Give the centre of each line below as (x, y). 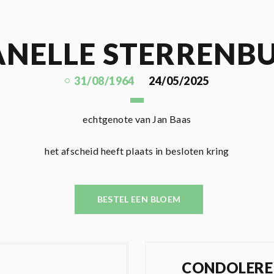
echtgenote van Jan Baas (137, 119)
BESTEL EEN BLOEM (139, 199)
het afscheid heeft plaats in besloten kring (137, 151)
